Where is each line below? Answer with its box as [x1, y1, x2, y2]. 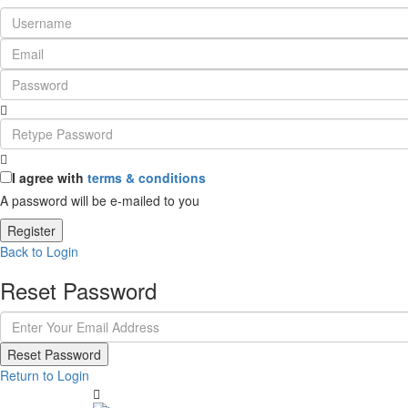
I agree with [12, 168, 87, 187]
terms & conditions [87, 168, 206, 187]
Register [7, 221, 56, 240]
